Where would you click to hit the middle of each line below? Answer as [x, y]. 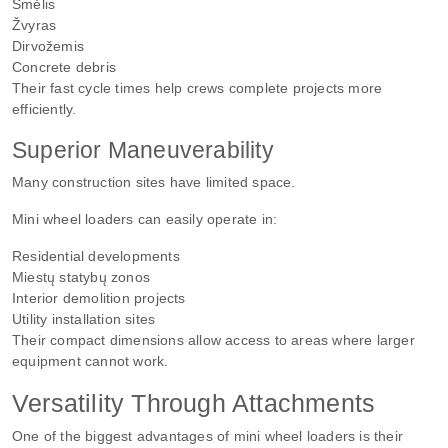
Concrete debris [64, 66]
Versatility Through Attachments [194, 402]
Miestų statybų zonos [81, 276]
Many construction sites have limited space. [154, 181]
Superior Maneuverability [143, 149]
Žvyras [34, 24]
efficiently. [44, 108]
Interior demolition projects [99, 297]
